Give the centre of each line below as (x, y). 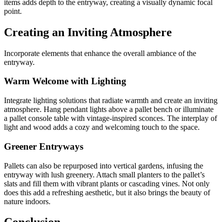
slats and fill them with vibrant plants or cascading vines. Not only (107, 183)
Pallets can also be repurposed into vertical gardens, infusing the (104, 166)
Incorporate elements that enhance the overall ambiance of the (100, 53)
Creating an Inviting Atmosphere (88, 32)
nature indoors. (27, 201)
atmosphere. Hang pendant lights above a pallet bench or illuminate (109, 110)
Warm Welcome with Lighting (65, 81)
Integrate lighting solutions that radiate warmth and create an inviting (111, 101)
